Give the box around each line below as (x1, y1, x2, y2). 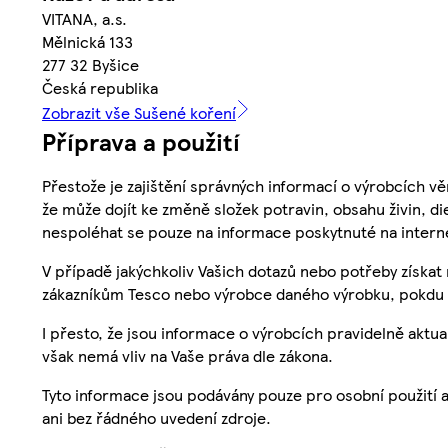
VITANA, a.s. (42, 6, 127, 30)
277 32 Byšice (42, 52, 139, 76)
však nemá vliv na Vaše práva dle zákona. (42, 343, 333, 367)
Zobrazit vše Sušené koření (42, 100, 236, 124)
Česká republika (42, 75, 158, 99)
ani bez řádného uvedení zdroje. (42, 405, 271, 429)
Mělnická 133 (42, 29, 133, 53)
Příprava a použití (42, 123, 240, 158)
